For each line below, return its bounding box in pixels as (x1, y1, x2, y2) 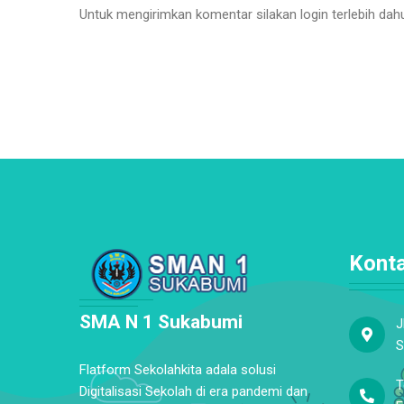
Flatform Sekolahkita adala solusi (78, 362, 276, 379)
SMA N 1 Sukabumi (78, 311, 243, 334)
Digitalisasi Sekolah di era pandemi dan (78, 383, 308, 400)
